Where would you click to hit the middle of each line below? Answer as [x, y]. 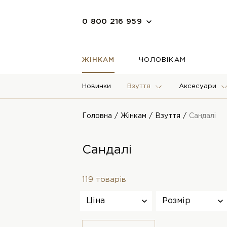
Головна [97, 116]
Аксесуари [198, 86]
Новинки [97, 86]
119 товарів [104, 180]
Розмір [176, 201]
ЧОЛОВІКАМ [162, 60]
